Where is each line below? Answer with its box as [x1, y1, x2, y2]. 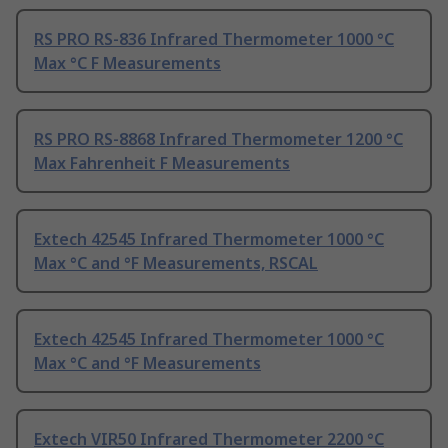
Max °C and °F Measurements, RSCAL [34, 252, 318, 275]
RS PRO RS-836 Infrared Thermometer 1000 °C [34, 28, 394, 51]
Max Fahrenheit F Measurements [34, 152, 290, 175]
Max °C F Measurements [34, 52, 221, 75]
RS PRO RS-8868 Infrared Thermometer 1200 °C [34, 128, 403, 151]
